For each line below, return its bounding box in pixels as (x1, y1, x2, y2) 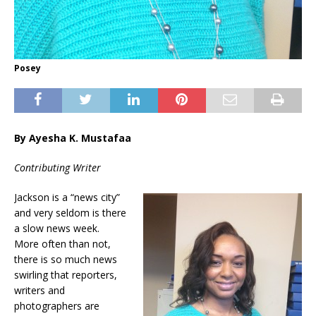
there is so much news (14, 253, 117, 267)
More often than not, (14, 237, 111, 251)
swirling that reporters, (14, 268, 117, 282)
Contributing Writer (14, 161, 101, 175)
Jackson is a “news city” (14, 190, 120, 205)
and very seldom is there (14, 206, 126, 220)
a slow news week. (14, 221, 102, 236)
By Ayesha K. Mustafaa (14, 131, 131, 145)
